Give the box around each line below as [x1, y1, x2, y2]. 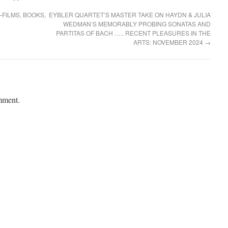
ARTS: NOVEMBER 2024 [133, 38, 205, 46]
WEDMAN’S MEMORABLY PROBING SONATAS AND [63, 19, 211, 28]
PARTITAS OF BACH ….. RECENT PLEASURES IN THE [56, 28, 211, 37]
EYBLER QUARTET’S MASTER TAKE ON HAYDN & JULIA [49, 10, 211, 19]
